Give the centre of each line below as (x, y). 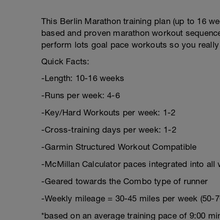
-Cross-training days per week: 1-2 (109, 130)
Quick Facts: (66, 61)
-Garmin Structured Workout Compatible (119, 147)
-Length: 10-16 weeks (83, 78)
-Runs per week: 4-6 (81, 95)
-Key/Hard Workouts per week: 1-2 (109, 112)
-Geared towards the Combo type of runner (124, 181)
